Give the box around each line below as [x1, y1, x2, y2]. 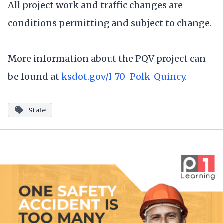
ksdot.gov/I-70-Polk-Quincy [61, 71, 185, 83]
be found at [8, 71, 61, 83]
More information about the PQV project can [8, 53, 206, 65]
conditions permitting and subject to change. [8, 17, 212, 29]
